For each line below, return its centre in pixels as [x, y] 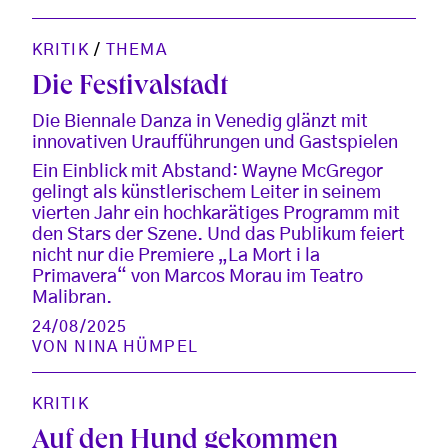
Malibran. [72, 298]
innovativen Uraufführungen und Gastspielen [215, 143]
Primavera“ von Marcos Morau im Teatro [197, 277]
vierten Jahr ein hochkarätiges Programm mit [216, 214]
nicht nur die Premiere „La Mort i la [176, 256]
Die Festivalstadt [130, 89]
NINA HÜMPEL [136, 347]
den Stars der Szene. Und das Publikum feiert [218, 235]
